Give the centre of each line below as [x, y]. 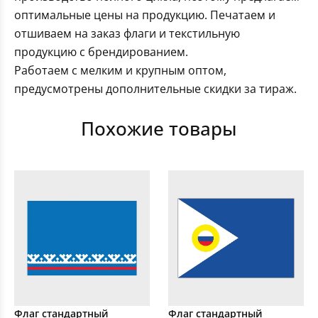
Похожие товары [159, 129]
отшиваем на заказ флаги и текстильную [127, 34]
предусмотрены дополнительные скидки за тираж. [155, 89]
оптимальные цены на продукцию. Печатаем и [145, 15]
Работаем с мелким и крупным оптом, [120, 71]
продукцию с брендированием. [101, 52]
